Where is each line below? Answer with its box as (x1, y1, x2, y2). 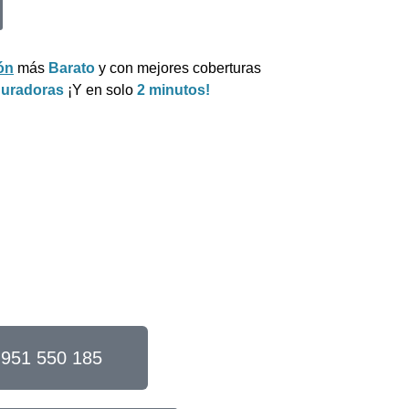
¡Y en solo (68, 82, 137, 98)
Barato (48, 60, 95, 76)
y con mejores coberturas (95, 60, 261, 76)
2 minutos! (137, 82, 210, 98)
